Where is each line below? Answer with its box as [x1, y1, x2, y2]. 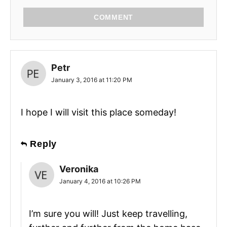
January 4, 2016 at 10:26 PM [59, 177, 141, 185]
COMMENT [93, 13, 134, 21]
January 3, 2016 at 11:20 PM [51, 75, 132, 84]
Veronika [59, 163, 98, 174]
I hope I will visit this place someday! [21, 106, 176, 118]
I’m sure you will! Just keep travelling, [29, 208, 187, 219]
